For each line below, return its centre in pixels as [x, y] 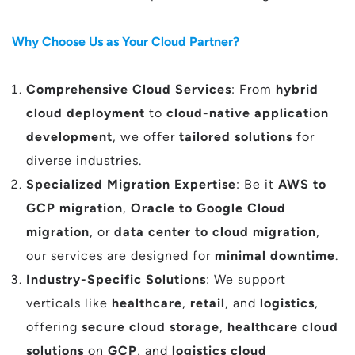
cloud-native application [248, 113]
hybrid [297, 89]
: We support [246, 279]
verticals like [69, 303]
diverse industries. [84, 160]
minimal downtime [275, 256]
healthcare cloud [283, 327]
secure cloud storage [151, 327]
